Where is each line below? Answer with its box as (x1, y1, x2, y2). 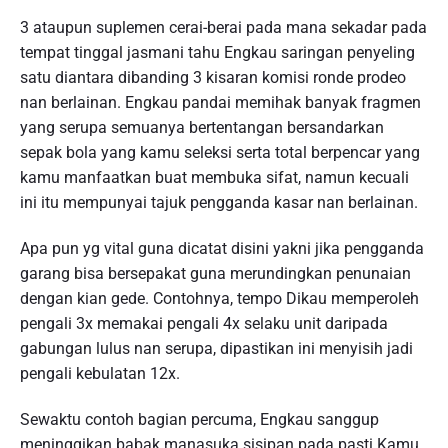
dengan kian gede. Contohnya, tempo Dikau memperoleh (20, 289, 419, 309)
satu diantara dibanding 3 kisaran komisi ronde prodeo (20, 68, 406, 88)
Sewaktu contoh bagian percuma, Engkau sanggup (20, 409, 379, 429)
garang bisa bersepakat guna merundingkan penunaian (20, 264, 411, 284)
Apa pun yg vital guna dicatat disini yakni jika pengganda (20, 239, 424, 259)
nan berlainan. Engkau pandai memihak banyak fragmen (20, 93, 421, 113)
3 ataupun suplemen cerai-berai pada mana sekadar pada (20, 18, 427, 38)
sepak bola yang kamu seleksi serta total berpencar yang (20, 143, 420, 163)
